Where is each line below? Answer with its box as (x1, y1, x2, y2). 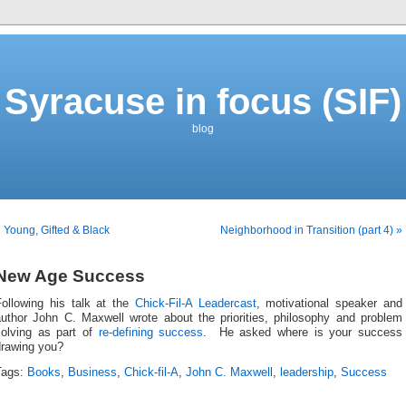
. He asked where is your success (203, 325, 403, 339)
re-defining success (98, 325, 204, 339)
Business (68, 366, 117, 380)
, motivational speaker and (256, 296, 403, 310)
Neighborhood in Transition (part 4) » (220, 224, 402, 237)
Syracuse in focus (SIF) (5, 82, 401, 121)
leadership (280, 366, 333, 380)
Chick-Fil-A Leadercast (134, 296, 256, 310)
